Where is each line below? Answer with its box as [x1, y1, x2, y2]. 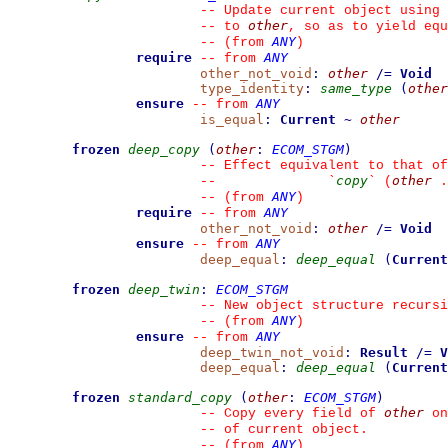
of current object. [216, 422, 368, 437]
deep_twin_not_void [200, 345, 344, 360]
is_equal [200, 112, 264, 127]
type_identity [200, 81, 304, 96]
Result [360, 345, 408, 360]
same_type [320, 81, 392, 96]
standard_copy [128, 390, 232, 405]
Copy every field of [216, 406, 384, 421]
